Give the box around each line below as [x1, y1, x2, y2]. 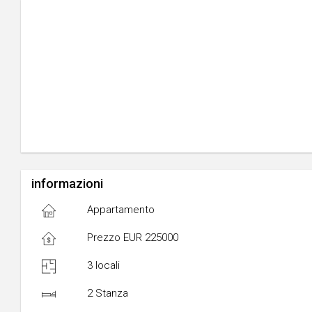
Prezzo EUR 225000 [86, 231, 178, 244]
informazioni [31, 176, 103, 191]
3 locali [86, 259, 120, 272]
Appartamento [86, 203, 155, 216]
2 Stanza [86, 287, 128, 299]
